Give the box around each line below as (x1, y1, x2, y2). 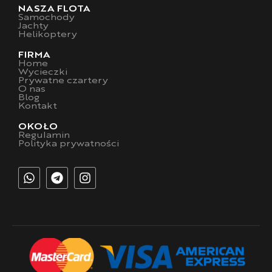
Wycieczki (18, 67, 67, 77)
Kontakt (18, 101, 57, 111)
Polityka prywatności (18, 139, 119, 149)
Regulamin (18, 131, 70, 140)
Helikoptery (18, 30, 77, 39)
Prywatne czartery (18, 76, 108, 86)
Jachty (18, 21, 49, 31)
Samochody (18, 13, 75, 22)
